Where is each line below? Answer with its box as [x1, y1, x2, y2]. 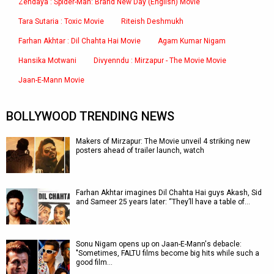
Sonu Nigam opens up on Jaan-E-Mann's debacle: [76, 240, 242, 248]
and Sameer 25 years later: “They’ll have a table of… [76, 198, 250, 206]
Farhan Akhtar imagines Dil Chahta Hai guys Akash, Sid [76, 188, 262, 197]
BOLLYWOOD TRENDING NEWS [6, 109, 174, 124]
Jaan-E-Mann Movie [18, 76, 84, 84]
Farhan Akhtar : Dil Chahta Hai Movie [18, 37, 141, 45]
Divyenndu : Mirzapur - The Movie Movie [94, 56, 226, 65]
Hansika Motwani [18, 56, 76, 65]
